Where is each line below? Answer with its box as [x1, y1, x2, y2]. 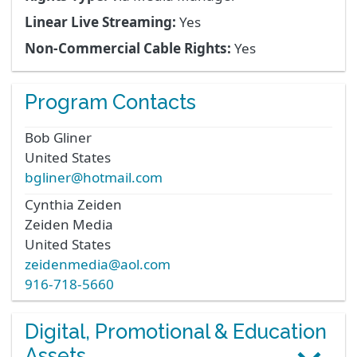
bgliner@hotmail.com [25, 168, 163, 187]
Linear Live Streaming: [25, 13, 176, 32]
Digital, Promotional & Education [25, 320, 327, 344]
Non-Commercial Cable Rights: [25, 39, 231, 58]
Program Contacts [25, 90, 196, 115]
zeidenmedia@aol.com [25, 255, 171, 274]
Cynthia [25, 195, 74, 214]
